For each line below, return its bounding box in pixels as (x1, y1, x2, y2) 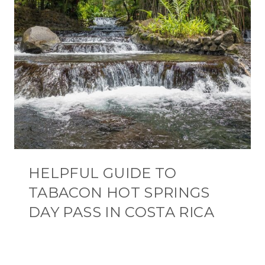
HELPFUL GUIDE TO (28, 164, 177, 182)
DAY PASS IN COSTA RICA (28, 203, 214, 221)
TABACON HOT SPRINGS (28, 184, 210, 201)
